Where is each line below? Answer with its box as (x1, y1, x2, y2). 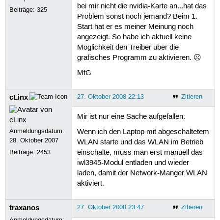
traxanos (9, 202, 40, 213)
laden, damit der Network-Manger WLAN (77, 169, 207, 178)
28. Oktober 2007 (9, 136, 59, 144)
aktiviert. (77, 179, 104, 189)
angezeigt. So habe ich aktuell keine (77, 33, 192, 42)
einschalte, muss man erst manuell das (77, 148, 203, 158)
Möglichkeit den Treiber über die (77, 43, 179, 53)
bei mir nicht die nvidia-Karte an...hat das (77, 2, 207, 11)
